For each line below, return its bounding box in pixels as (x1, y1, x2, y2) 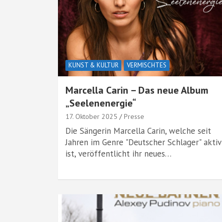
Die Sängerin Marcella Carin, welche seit (65, 125, 211, 136)
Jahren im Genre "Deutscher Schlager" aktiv (65, 137, 221, 148)
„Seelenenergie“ (65, 97, 136, 110)
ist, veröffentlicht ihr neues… (65, 148, 171, 159)
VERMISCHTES (127, 61, 166, 69)
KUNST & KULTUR (68, 61, 118, 69)
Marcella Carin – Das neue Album (65, 84, 208, 97)
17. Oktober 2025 (65, 112, 117, 121)
